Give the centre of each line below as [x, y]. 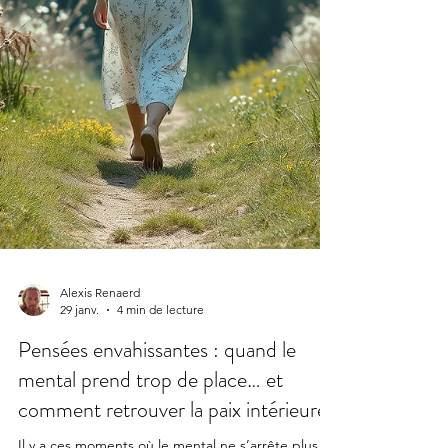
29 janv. [79, 374]
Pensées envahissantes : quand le [157, 414]
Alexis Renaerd [100, 357]
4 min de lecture [160, 374]
